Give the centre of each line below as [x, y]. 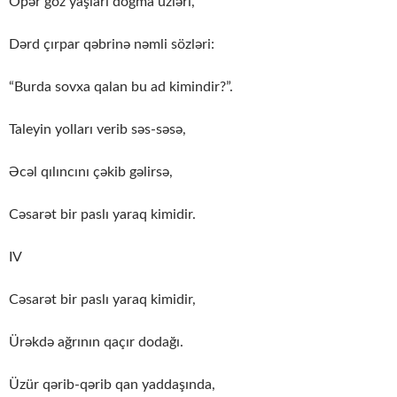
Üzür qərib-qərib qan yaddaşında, [112, 384]
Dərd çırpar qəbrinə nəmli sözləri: [112, 44]
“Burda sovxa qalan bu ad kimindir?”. [121, 86]
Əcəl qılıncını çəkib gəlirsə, [91, 171]
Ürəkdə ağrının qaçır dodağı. [96, 342]
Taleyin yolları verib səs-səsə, [97, 129]
